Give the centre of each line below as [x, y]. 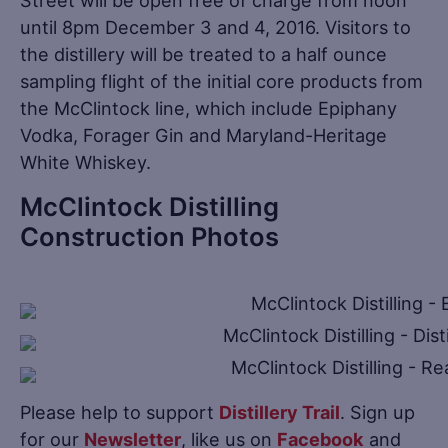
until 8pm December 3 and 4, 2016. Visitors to [215, 26]
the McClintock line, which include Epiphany [208, 107]
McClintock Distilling [149, 206]
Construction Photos [149, 236]
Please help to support [119, 411]
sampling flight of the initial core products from [221, 80]
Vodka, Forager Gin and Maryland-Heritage [203, 134]
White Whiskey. [85, 161]
